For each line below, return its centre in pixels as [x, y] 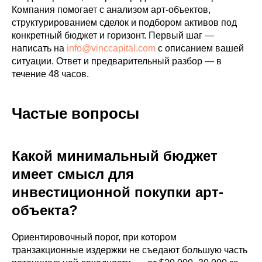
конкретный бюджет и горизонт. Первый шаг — [113, 35]
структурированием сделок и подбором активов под [124, 23]
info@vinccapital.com [111, 48]
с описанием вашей [200, 48]
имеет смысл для [73, 174]
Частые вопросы [75, 113]
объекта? [45, 210]
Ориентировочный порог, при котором [94, 237]
